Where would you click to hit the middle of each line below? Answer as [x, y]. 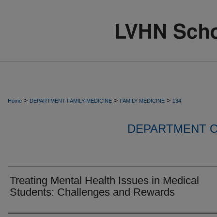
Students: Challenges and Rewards [92, 192]
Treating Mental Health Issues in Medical [104, 180]
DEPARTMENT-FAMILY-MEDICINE [71, 101]
